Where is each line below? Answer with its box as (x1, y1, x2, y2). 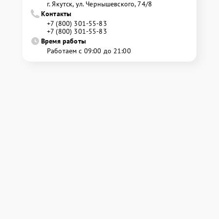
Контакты (41, 9, 72, 18)
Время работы (41, 37, 86, 45)
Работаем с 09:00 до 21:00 (47, 46, 131, 55)
